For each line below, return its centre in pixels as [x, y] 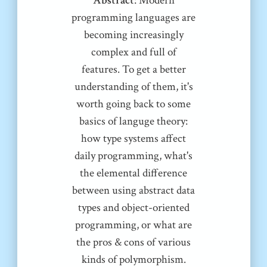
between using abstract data [133, 191]
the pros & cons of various [133, 243]
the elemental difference [133, 173]
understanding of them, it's [133, 87]
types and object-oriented [133, 208]
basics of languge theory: [133, 122]
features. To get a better [133, 70]
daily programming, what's [133, 156]
